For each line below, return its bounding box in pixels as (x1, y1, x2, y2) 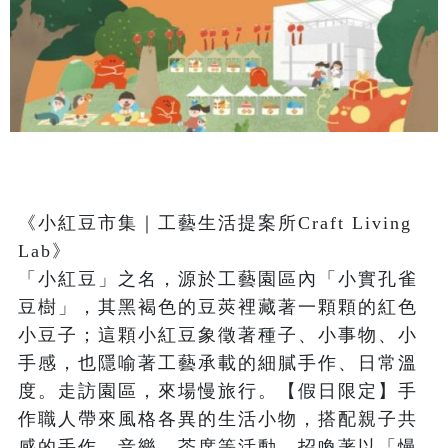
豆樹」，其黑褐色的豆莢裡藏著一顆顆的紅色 (18, 297, 418, 318)
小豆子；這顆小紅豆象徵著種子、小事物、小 (18, 325, 418, 346)
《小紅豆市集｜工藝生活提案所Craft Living (18, 213, 412, 234)
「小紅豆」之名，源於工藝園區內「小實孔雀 (18, 269, 418, 290)
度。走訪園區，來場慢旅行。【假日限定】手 (18, 381, 418, 402)
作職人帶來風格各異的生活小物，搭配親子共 (18, 409, 418, 430)
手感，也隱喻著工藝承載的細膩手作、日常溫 (18, 353, 418, 374)
